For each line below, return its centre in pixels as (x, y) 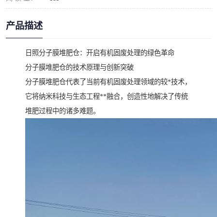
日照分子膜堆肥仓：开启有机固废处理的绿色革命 (100, 53)
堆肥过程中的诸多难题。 (62, 111)
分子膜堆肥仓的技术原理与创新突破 (79, 68)
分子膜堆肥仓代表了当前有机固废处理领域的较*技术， (108, 82)
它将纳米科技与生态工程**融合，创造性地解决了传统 (107, 97)
